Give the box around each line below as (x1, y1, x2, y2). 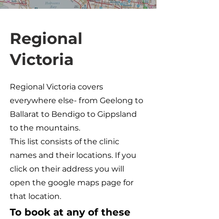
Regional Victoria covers (10, 82, 103, 91)
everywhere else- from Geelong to (10, 96, 143, 105)
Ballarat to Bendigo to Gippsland (10, 109, 137, 119)
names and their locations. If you (10, 151, 136, 160)
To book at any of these (10, 206, 131, 218)
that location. (10, 192, 61, 201)
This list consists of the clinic (10, 137, 119, 146)
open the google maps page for (10, 178, 133, 187)
